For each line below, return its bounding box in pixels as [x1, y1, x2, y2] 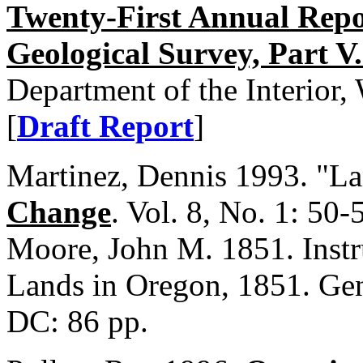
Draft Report [17, 109, 194, 143]
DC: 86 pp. [6, 304, 148, 339]
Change [6, 194, 111, 229]
